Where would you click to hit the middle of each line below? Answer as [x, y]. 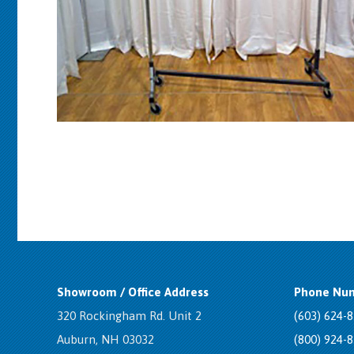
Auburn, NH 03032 [105, 339]
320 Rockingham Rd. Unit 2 [129, 316]
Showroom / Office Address [133, 292]
